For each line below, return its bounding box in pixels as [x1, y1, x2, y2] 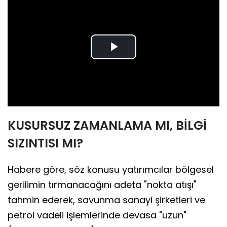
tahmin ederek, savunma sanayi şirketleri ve [8, 194, 205, 207]
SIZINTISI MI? [8, 135, 83, 152]
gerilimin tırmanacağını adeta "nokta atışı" [8, 178, 197, 192]
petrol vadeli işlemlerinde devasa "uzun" [8, 209, 186, 222]
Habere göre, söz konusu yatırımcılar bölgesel [8, 163, 214, 176]
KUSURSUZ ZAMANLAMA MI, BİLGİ [8, 117, 207, 134]
